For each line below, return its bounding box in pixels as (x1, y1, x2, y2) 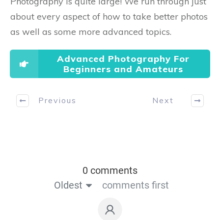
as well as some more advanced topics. (10, 26, 171, 37)
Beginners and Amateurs (63, 63, 183, 75)
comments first (102, 179, 169, 191)
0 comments (82, 164, 137, 176)
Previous (38, 95, 77, 106)
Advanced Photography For (56, 53, 190, 64)
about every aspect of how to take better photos (10, 10, 208, 22)
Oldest (54, 179, 82, 191)
